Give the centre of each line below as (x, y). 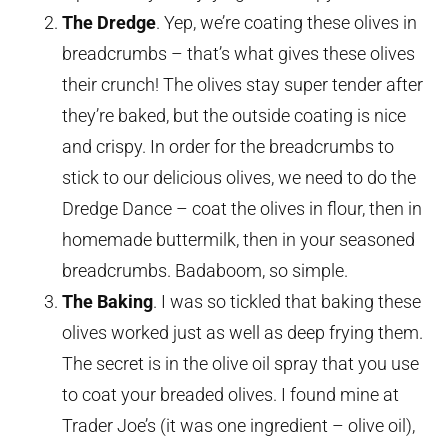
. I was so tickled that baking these (287, 302)
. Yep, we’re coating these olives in (287, 23)
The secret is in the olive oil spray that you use (241, 364)
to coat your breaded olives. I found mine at (231, 395)
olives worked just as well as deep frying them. (243, 333)
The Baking (108, 302)
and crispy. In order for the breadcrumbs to (228, 147)
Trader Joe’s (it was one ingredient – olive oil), (239, 426)
